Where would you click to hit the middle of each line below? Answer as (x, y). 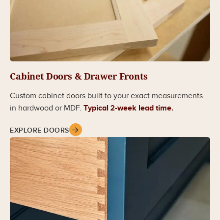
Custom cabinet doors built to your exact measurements (106, 96)
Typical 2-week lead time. (128, 108)
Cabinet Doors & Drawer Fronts (79, 76)
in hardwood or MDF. (47, 108)
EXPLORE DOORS (40, 130)
